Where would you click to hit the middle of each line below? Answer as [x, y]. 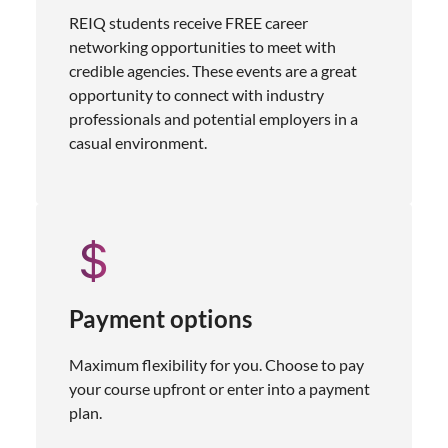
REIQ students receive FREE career [188, 22]
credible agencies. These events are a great [213, 70]
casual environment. [138, 142]
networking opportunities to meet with [202, 46]
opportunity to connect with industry [196, 94]
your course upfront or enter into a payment [219, 388]
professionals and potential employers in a [213, 118]
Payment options [160, 318]
